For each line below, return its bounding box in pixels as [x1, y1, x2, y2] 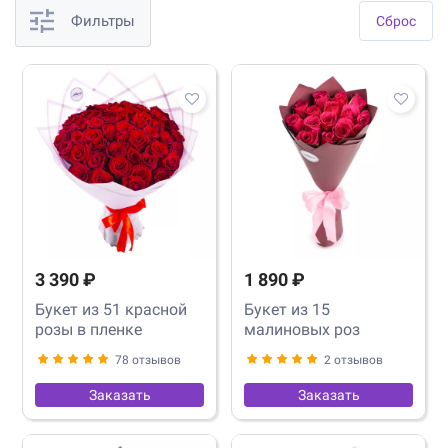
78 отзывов [115, 352, 181, 367]
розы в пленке [35, 319, 142, 339]
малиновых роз [244, 319, 360, 339]
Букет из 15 [244, 299, 330, 319]
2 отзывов [324, 352, 383, 367]
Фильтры [71, 11, 135, 30]
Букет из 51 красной [35, 299, 187, 319]
